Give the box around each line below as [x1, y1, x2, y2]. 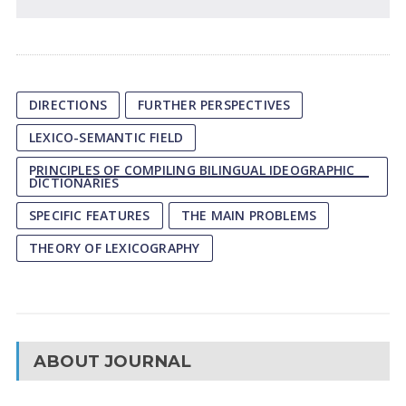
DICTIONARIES [28, 174, 120, 191]
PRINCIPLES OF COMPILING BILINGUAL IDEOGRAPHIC [28, 161, 355, 179]
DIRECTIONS [28, 96, 108, 113]
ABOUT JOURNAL [33, 351, 192, 372]
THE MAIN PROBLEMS [180, 207, 317, 224]
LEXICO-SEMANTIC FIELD [28, 129, 184, 146]
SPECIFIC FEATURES [28, 207, 150, 224]
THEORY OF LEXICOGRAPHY [28, 239, 200, 256]
